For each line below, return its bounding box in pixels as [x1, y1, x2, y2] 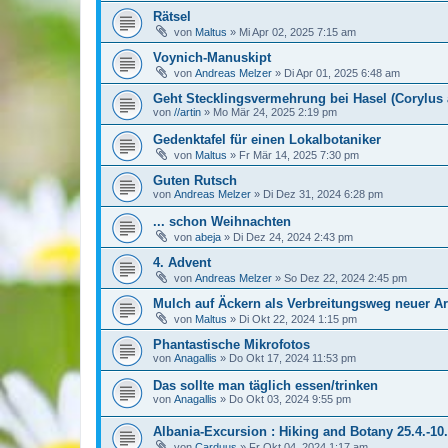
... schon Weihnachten [153, 213, 291, 229]
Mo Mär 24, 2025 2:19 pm [213, 105, 337, 118]
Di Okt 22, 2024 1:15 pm [239, 312, 357, 325]
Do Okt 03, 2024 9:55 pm [229, 392, 351, 405]
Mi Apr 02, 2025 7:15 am [239, 25, 356, 38]
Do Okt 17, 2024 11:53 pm [229, 351, 356, 364]
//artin [174, 105, 201, 118]
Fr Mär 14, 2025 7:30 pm [239, 148, 359, 161]
